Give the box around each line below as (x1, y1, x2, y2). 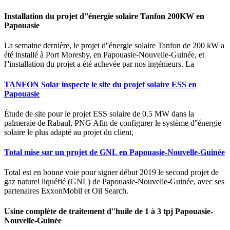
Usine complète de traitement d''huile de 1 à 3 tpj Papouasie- (4, 206, 213, 216)
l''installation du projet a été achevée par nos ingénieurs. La (4, 60, 194, 69)
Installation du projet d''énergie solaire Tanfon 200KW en (4, 11, 204, 21)
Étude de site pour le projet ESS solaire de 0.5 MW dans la (4, 109, 194, 118)
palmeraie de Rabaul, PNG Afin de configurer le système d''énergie (4, 118, 221, 127)
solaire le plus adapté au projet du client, (4, 127, 133, 137)
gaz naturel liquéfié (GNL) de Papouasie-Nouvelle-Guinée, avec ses (4, 177, 224, 186)
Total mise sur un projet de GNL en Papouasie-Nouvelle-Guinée (4, 148, 225, 157)
